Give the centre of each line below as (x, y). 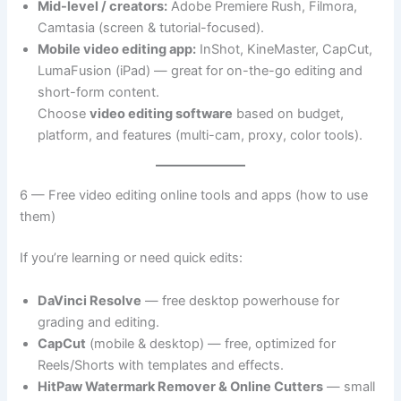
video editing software (162, 113)
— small (350, 386)
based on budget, (289, 113)
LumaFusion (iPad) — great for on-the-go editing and (200, 70)
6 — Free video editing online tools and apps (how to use (194, 196)
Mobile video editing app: (117, 49)
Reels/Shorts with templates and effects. (161, 365)
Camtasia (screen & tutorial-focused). (151, 27)
